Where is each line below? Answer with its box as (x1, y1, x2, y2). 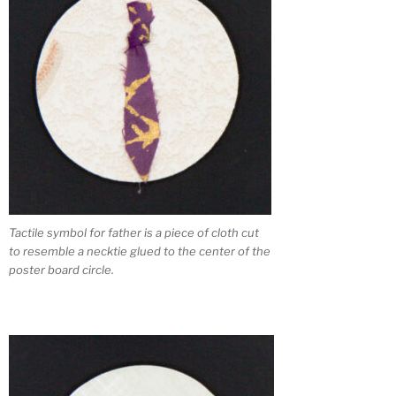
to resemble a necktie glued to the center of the (9, 244, 270, 259)
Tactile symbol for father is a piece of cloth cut (9, 225, 259, 240)
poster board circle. (9, 263, 114, 278)
